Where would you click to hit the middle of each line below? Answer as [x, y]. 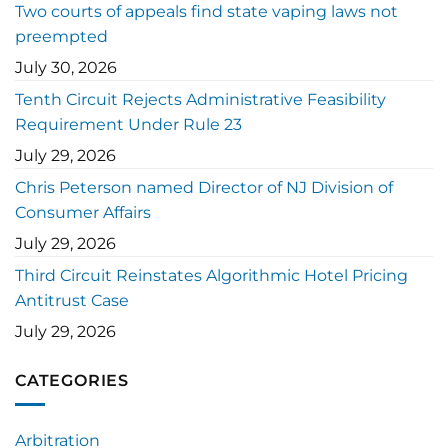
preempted [61, 36]
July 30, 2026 [66, 67]
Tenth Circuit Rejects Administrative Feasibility [200, 99]
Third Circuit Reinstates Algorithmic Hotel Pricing [211, 275]
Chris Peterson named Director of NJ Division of [204, 187]
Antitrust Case [72, 300]
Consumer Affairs [83, 212]
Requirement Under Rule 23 [128, 124]
